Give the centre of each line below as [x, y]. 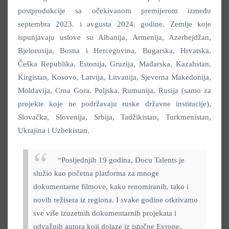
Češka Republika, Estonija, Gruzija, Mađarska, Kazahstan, [114, 64]
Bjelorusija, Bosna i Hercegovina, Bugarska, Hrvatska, [114, 50]
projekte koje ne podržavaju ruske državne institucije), [114, 104]
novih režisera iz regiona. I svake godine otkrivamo [116, 200]
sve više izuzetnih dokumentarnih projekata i [105, 213]
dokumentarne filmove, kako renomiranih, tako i [111, 186]
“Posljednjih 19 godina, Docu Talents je [121, 160]
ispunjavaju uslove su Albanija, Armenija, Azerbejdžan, [114, 37]
